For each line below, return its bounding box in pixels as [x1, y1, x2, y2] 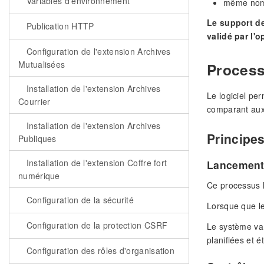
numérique [18, 170, 60, 181]
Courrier [18, 95, 51, 107]
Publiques [18, 133, 57, 144]
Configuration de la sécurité [24, 194, 134, 206]
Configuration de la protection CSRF [24, 219, 168, 231]
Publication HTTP [24, 20, 94, 32]
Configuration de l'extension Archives [24, 45, 171, 57]
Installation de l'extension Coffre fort [24, 157, 167, 169]
